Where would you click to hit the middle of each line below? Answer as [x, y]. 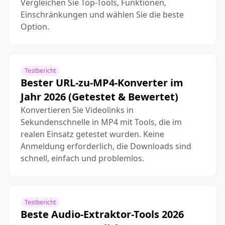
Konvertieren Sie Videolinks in [77, 110]
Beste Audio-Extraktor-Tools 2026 [102, 214]
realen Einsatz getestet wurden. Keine [92, 134]
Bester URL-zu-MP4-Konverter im [102, 83]
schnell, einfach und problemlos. [82, 158]
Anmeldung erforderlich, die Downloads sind [106, 146]
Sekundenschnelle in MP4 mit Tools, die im [101, 122]
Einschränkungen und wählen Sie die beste [102, 15]
